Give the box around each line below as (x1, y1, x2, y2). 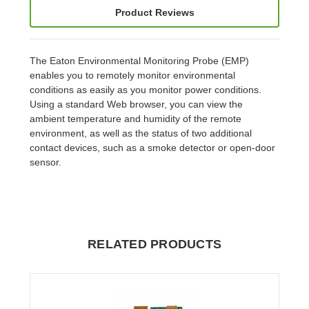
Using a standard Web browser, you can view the (30, 98, 243, 110)
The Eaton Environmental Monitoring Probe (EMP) (30, 54, 250, 66)
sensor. (30, 156, 62, 168)
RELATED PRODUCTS (88, 237, 221, 251)
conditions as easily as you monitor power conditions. (30, 83, 262, 95)
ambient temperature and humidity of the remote (30, 112, 242, 124)
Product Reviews (114, 6, 195, 18)
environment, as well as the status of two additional (30, 127, 252, 139)
